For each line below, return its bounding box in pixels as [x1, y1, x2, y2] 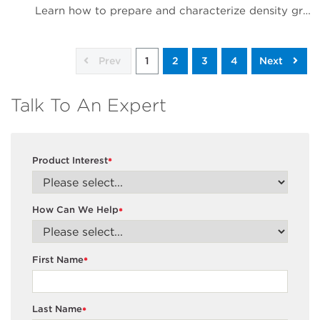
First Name [32, 254, 84, 265]
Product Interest [32, 154, 108, 166]
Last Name [32, 304, 82, 315]
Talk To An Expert [11, 94, 166, 116]
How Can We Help [32, 204, 119, 216]
